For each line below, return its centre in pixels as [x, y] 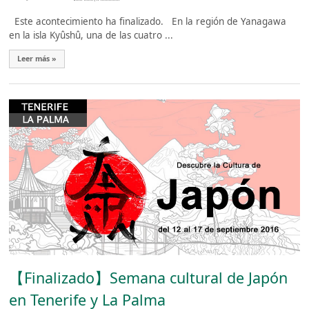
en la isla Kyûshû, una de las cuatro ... [91, 36]
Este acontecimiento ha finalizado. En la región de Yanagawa [148, 22]
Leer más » [37, 59]
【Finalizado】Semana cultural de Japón [149, 278]
